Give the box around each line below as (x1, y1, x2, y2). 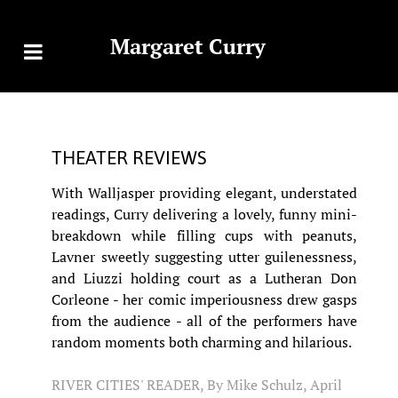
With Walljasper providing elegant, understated (52, 183, 357, 203)
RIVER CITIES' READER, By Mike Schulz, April (52, 375, 342, 394)
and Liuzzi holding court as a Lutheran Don (52, 268, 357, 288)
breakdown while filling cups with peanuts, (52, 226, 357, 245)
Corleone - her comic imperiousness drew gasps (52, 290, 357, 309)
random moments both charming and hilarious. (52, 332, 352, 352)
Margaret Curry (110, 32, 266, 60)
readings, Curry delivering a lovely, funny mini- (52, 204, 357, 224)
